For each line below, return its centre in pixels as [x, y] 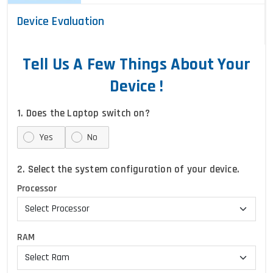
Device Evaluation [61, 21]
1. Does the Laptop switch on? [83, 113]
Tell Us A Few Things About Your [136, 65]
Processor [37, 189]
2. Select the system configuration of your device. [128, 169]
